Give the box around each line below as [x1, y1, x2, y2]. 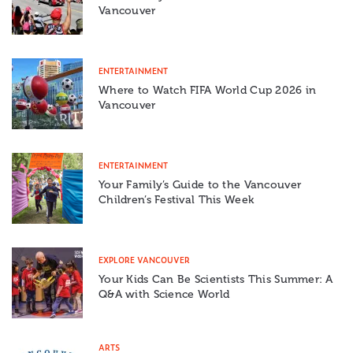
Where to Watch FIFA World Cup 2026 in [98, 84, 317, 98]
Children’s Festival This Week [98, 193, 255, 207]
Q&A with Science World [98, 288, 230, 302]
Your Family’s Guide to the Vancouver [98, 178, 302, 192]
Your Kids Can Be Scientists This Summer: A [98, 273, 333, 287]
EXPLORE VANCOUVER [98, 254, 190, 266]
